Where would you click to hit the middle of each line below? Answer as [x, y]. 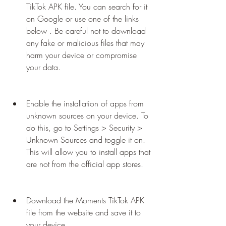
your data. [43, 67]
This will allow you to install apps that [88, 152]
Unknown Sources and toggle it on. [86, 140]
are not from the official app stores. [85, 164]
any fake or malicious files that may [85, 43]
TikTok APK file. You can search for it [87, 7]
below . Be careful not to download [86, 31]
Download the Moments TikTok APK [85, 200]
